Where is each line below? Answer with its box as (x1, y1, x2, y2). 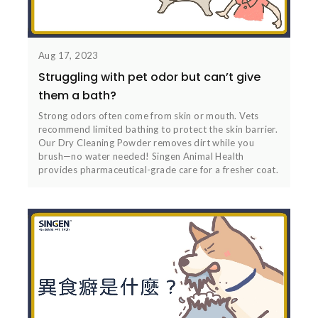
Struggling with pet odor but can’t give (38, 68, 261, 85)
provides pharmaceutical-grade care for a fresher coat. (38, 163, 279, 175)
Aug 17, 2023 (38, 49, 99, 61)
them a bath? (38, 87, 116, 104)
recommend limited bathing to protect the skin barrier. (38, 123, 278, 135)
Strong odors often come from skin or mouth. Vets (38, 109, 259, 121)
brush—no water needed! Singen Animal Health (38, 150, 244, 162)
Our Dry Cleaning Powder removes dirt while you (38, 136, 254, 148)
